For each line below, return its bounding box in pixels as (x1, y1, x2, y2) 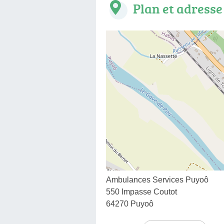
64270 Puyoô (106, 199, 153, 208)
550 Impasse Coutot (106, 187, 177, 196)
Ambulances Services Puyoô (106, 175, 208, 184)
